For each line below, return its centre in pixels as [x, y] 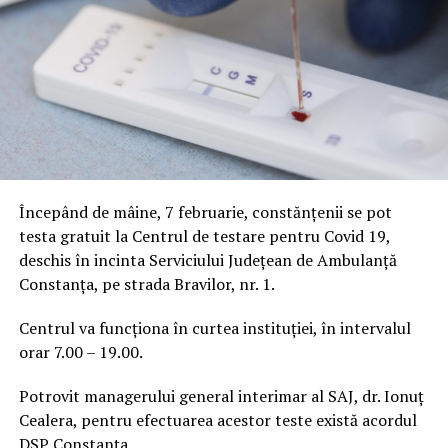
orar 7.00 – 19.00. [80, 352]
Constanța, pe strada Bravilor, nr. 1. [146, 284]
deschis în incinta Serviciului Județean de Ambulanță [207, 260]
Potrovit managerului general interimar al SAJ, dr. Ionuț [221, 396]
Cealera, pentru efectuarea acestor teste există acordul [217, 420]
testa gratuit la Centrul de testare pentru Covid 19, [204, 236]
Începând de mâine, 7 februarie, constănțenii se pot [205, 212]
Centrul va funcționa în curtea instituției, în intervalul [214, 328]
